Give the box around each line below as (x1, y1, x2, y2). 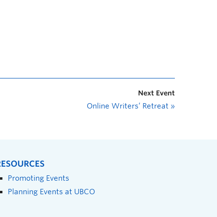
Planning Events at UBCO (8, 187, 95, 196)
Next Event (138, 89, 175, 97)
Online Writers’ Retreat (87, 102, 170, 111)
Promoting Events (8, 174, 69, 183)
